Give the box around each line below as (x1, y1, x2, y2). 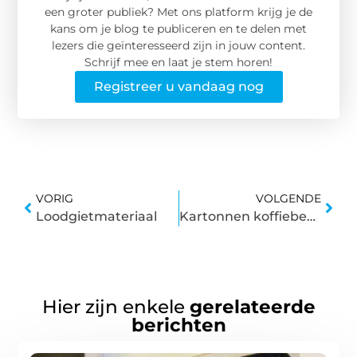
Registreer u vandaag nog (93, 78, 264, 94)
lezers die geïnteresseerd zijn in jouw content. (52, 37, 305, 53)
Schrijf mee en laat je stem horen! (84, 54, 273, 69)
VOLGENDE (256, 190, 321, 206)
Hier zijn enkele (41, 295, 190, 318)
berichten (131, 313, 226, 336)
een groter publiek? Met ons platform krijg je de (45, 4, 312, 19)
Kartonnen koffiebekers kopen (306, 208, 316, 224)
